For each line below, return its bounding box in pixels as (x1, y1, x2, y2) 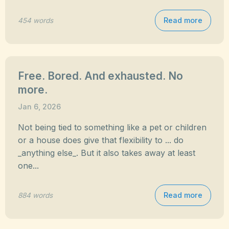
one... (18, 161, 39, 171)
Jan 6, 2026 (18, 102, 61, 111)
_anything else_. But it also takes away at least (18, 148, 195, 158)
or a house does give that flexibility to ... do (18, 135, 184, 145)
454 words (18, 16, 53, 25)
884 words (18, 191, 53, 199)
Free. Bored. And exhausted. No (18, 70, 183, 82)
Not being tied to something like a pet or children (18, 122, 207, 132)
